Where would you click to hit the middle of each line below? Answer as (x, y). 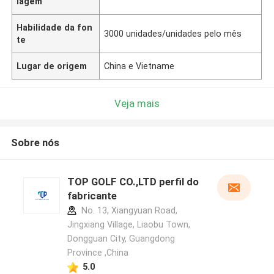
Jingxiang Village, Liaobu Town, (128, 225)
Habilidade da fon (55, 27)
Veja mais (137, 103)
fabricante (92, 196)
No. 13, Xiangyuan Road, (128, 211)
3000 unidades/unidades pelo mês (173, 33)
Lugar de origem (52, 66)
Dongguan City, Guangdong (121, 239)
